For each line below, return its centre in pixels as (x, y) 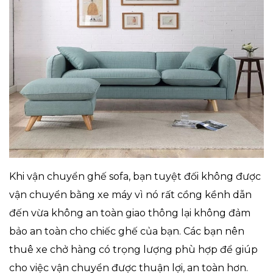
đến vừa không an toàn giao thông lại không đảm (130, 213)
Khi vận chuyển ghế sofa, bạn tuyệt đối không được (135, 176)
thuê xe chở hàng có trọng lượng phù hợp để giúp (133, 249)
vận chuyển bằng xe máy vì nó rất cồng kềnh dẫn (130, 194)
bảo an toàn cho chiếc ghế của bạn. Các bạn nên (127, 231)
